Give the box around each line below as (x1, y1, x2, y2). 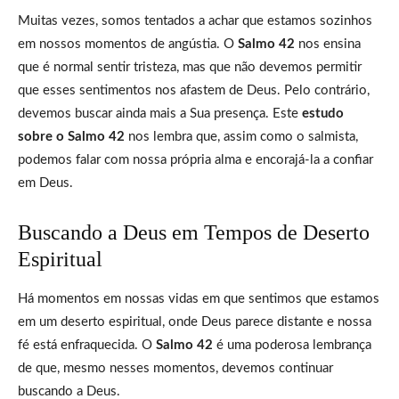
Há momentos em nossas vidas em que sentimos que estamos (18, 291, 379, 305)
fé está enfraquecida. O (18, 338, 156, 352)
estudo (302, 106, 344, 120)
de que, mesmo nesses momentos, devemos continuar (18, 361, 333, 375)
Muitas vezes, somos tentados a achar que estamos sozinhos (18, 13, 372, 28)
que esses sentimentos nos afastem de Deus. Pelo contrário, (18, 83, 370, 97)
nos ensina (295, 37, 361, 51)
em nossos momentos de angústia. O (18, 37, 238, 51)
